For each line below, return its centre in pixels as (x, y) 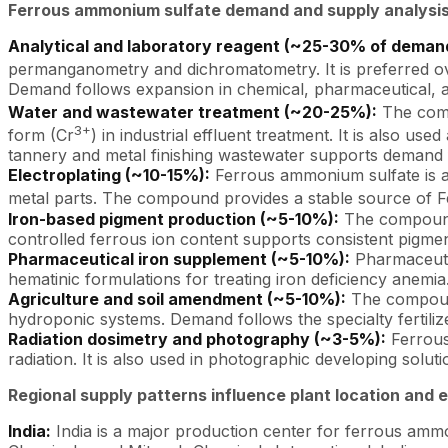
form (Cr (41, 135)
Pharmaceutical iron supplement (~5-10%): (179, 258)
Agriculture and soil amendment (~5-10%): (177, 298)
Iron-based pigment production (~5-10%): (173, 218)
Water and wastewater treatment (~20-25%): (192, 112)
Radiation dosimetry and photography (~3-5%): (197, 338)
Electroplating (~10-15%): (109, 175)
